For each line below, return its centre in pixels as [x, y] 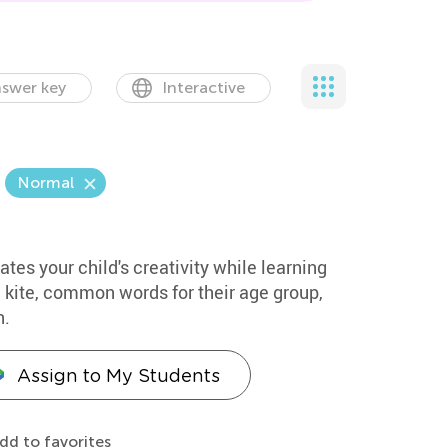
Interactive [203, 87]
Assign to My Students [118, 375]
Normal [45, 182]
